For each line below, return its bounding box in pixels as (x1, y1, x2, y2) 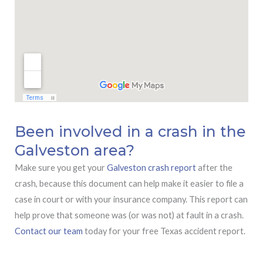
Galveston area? (15, 141, 134, 159)
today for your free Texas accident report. (83, 225, 245, 236)
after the (196, 162, 232, 173)
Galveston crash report (107, 162, 196, 173)
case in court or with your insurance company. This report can (15, 194, 248, 204)
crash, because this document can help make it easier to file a (15, 178, 244, 188)
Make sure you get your (15, 162, 107, 173)
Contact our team (15, 225, 83, 236)
